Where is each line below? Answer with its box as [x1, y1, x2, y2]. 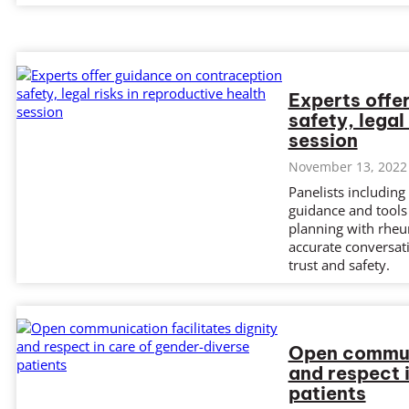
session [288, 128, 358, 152]
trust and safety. [288, 255, 390, 274]
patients [288, 382, 366, 405]
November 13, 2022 [288, 157, 407, 175]
